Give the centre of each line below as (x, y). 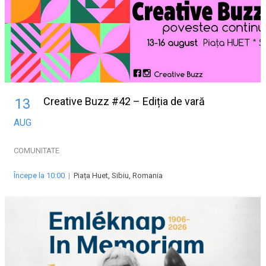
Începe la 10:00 (39, 176)
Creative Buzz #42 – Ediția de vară (124, 102)
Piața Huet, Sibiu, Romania (118, 176)
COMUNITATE (37, 151)
